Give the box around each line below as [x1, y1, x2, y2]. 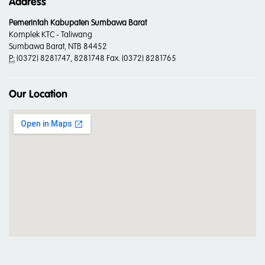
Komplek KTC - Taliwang [9, 30, 92, 39]
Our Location [9, 89, 67, 100]
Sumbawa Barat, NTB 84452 [9, 42, 107, 51]
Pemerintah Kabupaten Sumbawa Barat [9, 18, 147, 27]
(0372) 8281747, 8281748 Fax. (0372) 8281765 [15, 54, 176, 63]
